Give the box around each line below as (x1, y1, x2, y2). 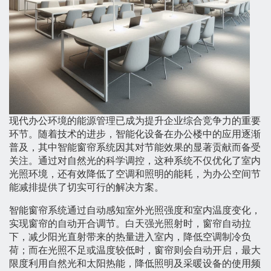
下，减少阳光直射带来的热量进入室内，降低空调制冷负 (9, 232, 251, 243)
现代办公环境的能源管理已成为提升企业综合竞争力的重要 (9, 116, 261, 126)
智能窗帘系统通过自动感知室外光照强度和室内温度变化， (9, 205, 261, 216)
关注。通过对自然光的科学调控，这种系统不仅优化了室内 (9, 155, 261, 166)
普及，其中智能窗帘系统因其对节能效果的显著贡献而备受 (9, 142, 261, 153)
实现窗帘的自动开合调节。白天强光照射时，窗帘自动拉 (9, 218, 251, 229)
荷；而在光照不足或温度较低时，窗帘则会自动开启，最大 (9, 245, 261, 256)
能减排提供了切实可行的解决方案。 (9, 182, 164, 193)
